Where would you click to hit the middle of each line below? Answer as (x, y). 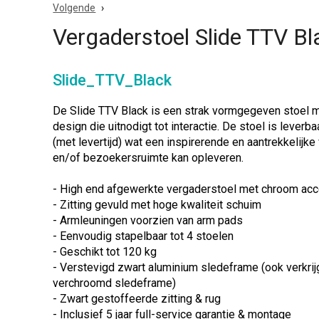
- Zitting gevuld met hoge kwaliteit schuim (157, 205)
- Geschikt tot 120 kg (105, 252)
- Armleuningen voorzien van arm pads (148, 220)
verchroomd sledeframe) (115, 283)
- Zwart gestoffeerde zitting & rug (137, 299)
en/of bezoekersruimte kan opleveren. (148, 158)
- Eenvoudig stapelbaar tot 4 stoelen (143, 236)
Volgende (74, 8)
